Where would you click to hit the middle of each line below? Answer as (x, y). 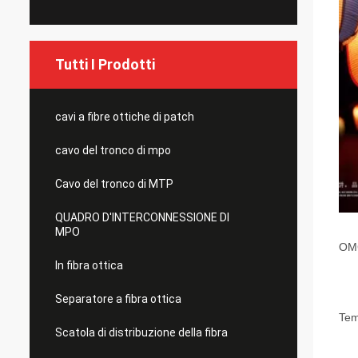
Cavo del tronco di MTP (114, 184)
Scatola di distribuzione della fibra (141, 332)
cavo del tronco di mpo (113, 150)
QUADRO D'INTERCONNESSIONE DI (142, 217)
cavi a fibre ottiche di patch (125, 117)
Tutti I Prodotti (105, 64)
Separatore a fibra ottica (118, 299)
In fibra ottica (89, 265)
